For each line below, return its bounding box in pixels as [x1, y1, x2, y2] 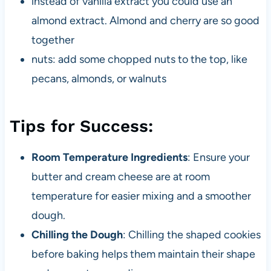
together [31, 33, 74, 47]
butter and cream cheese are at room [31, 169, 210, 183]
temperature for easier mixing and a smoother [31, 189, 251, 203]
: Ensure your [187, 150, 250, 164]
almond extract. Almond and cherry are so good [31, 13, 260, 27]
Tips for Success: [9, 116, 153, 136]
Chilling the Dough [31, 227, 123, 241]
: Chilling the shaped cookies [122, 227, 261, 241]
